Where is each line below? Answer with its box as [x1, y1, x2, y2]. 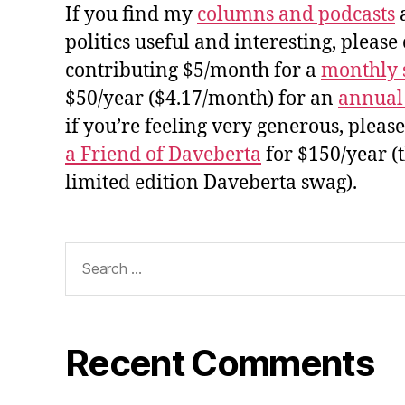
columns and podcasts [197, 3, 395, 28]
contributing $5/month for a [65, 59, 321, 84]
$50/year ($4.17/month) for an [65, 87, 338, 112]
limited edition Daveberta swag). [65, 171, 357, 196]
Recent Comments [65, 340, 374, 385]
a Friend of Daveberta [65, 143, 261, 168]
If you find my [65, 3, 197, 28]
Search [57, 241, 120, 265]
